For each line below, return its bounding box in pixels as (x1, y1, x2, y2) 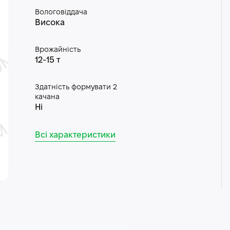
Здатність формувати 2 (34, 84, 117, 91)
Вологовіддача (34, 9, 87, 16)
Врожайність (34, 47, 81, 53)
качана (34, 94, 60, 101)
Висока (34, 19, 65, 27)
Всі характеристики (34, 131, 116, 139)
